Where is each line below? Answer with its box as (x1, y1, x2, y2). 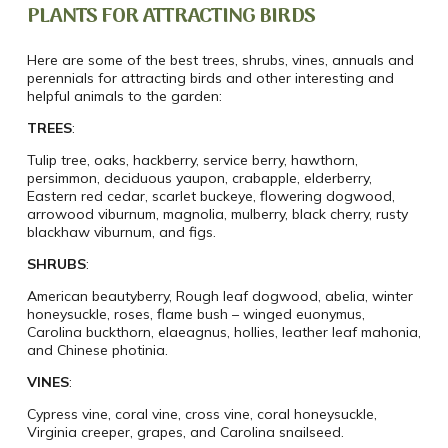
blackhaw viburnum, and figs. (26, 223, 216, 242)
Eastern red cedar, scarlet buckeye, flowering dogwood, (26, 187, 395, 206)
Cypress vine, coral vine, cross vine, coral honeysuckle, (26, 405, 377, 424)
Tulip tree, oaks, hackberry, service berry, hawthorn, (26, 151, 358, 170)
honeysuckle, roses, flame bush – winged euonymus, (26, 305, 365, 324)
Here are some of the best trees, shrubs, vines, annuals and (26, 51, 414, 70)
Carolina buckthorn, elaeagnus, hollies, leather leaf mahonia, (26, 323, 421, 342)
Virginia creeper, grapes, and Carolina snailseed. (26, 423, 344, 442)
